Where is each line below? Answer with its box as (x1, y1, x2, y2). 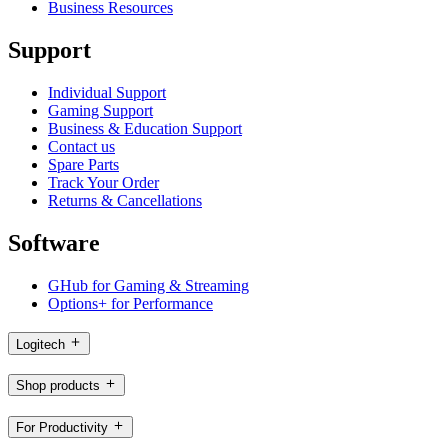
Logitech (16, 336, 65, 352)
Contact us (48, 138, 115, 156)
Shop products (16, 378, 100, 394)
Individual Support (48, 84, 166, 102)
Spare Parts (48, 156, 119, 174)
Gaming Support (48, 102, 153, 120)
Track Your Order (48, 174, 159, 192)
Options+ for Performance (48, 294, 213, 312)
